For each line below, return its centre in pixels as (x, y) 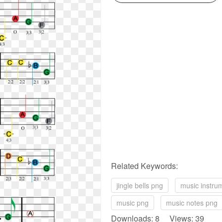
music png (133, 203)
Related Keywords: (144, 166)
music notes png (192, 203)
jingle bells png (140, 185)
